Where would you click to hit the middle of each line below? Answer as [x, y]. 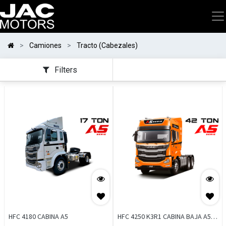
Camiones [45, 45]
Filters [66, 70]
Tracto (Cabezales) [107, 45]
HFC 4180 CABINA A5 [38, 216]
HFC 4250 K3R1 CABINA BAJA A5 [164, 216]
